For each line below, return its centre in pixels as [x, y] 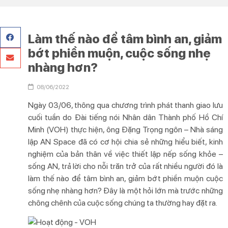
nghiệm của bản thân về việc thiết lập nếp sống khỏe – [125, 154]
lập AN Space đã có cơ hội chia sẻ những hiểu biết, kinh [125, 142]
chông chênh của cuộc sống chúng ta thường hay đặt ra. [122, 203]
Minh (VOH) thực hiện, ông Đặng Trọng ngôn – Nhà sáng [125, 130]
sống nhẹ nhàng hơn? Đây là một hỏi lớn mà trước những [125, 191]
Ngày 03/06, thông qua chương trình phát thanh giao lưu [125, 105]
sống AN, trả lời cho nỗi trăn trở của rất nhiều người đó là [125, 166]
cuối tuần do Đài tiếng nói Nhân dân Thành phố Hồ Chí [125, 118]
